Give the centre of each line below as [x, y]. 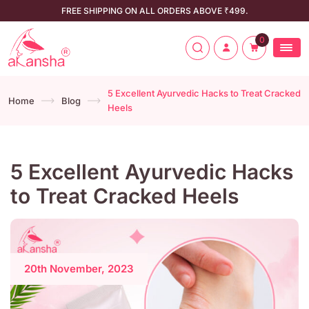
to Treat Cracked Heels [124, 196]
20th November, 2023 [79, 269]
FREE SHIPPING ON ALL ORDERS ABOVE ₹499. [154, 11]
